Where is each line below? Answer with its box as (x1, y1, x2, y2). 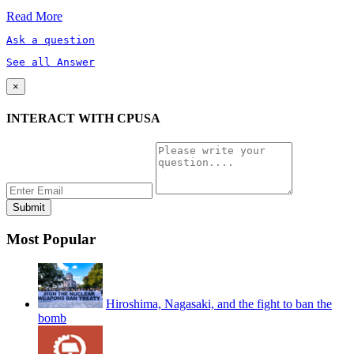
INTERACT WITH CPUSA (6, 111, 160, 125)
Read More (6, 9, 62, 23)
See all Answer (6, 55, 95, 68)
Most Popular (6, 230, 96, 247)
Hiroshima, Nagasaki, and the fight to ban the (106, 296, 332, 311)
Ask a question (6, 33, 95, 46)
